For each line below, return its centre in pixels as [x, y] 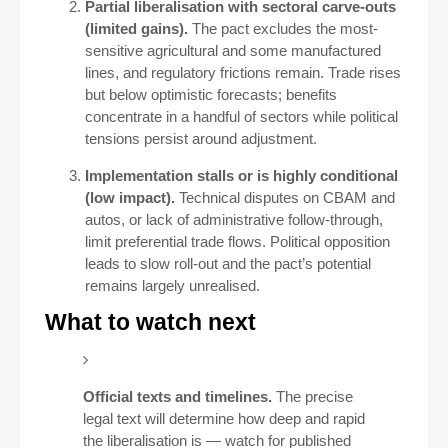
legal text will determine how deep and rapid [223, 418]
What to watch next [150, 322]
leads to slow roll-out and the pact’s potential [228, 263]
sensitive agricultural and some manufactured [233, 50]
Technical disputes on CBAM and [285, 197]
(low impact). [130, 197]
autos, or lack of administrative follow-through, [234, 219]
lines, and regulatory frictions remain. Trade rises [243, 72]
